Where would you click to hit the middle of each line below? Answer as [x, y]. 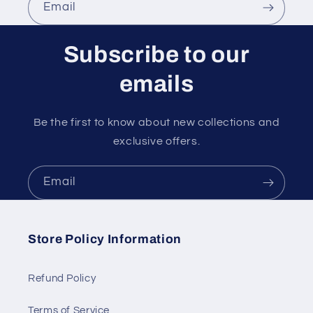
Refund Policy [62, 278]
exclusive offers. [156, 141]
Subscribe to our [156, 54]
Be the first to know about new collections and [156, 122]
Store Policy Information [105, 240]
